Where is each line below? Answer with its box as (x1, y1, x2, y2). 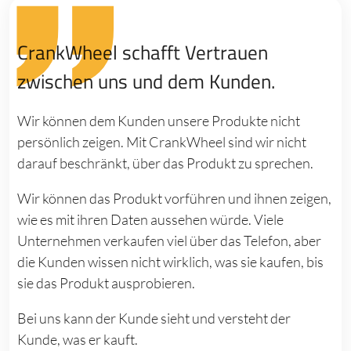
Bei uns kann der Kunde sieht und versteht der (17, 309, 291, 327)
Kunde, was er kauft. (17, 330, 139, 348)
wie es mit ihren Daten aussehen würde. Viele (17, 210, 284, 228)
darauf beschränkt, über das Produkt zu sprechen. (17, 154, 314, 172)
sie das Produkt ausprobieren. (17, 273, 196, 291)
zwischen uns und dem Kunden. (17, 66, 276, 96)
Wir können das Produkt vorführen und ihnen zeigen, (17, 189, 332, 207)
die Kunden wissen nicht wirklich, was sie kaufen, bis (17, 252, 324, 270)
